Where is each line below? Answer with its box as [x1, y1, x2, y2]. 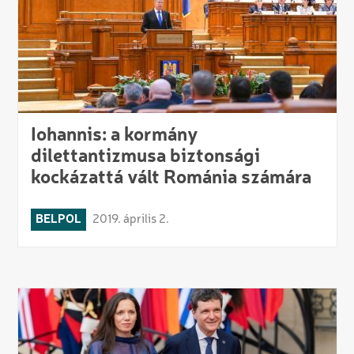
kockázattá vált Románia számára [30, 168, 311, 188]
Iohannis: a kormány [30, 126, 198, 145]
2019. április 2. [92, 213, 169, 226]
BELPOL [35, 213, 81, 226]
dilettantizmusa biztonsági [30, 147, 260, 167]
